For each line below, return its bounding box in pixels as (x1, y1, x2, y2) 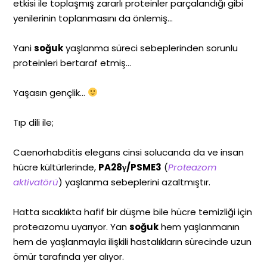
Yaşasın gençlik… (13, 86, 88, 99)
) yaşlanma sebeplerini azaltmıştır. (58, 175, 211, 188)
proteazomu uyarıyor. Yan (13, 220, 130, 233)
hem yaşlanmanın (159, 220, 240, 233)
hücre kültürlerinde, (13, 160, 99, 173)
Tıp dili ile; (13, 116, 54, 129)
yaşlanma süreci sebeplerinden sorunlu (63, 41, 238, 54)
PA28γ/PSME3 (98, 160, 162, 173)
